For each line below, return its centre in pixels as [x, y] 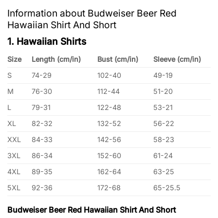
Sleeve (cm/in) [177, 59]
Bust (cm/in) [118, 59]
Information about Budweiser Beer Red [92, 13]
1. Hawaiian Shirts [47, 41]
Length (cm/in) [56, 59]
